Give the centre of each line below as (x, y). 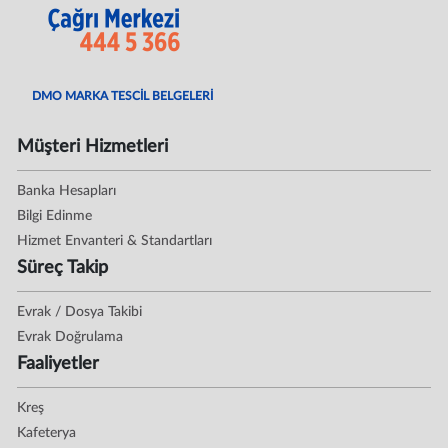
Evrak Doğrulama (70, 336)
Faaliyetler (58, 363)
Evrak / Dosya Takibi (80, 311)
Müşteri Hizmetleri (93, 146)
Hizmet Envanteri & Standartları (115, 240)
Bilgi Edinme (55, 215)
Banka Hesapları (67, 190)
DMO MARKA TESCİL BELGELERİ (123, 95)
